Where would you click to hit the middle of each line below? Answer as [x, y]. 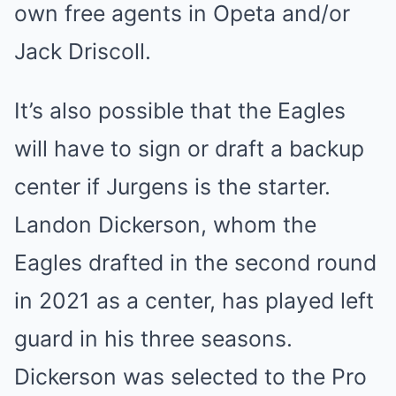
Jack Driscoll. [83, 52]
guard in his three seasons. [153, 339]
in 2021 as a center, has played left [194, 301]
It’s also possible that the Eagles [180, 111]
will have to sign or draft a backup [189, 149]
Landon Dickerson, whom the [165, 225]
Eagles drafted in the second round [195, 263]
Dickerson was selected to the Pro [190, 377]
